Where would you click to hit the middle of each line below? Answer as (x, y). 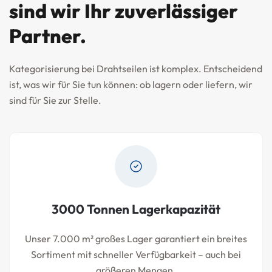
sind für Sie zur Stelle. (55, 100)
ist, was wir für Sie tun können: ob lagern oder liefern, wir (131, 84)
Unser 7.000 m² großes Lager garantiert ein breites (136, 239)
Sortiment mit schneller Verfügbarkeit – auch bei (136, 254)
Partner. (48, 36)
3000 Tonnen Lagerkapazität (136, 209)
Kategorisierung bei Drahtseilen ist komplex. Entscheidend (136, 69)
